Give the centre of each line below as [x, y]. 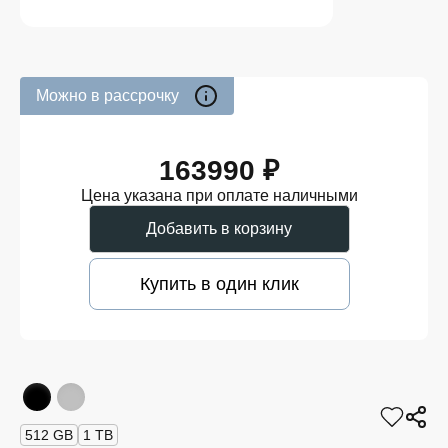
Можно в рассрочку [107, 95]
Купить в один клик [219, 284]
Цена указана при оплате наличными [219, 195]
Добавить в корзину [219, 228]
